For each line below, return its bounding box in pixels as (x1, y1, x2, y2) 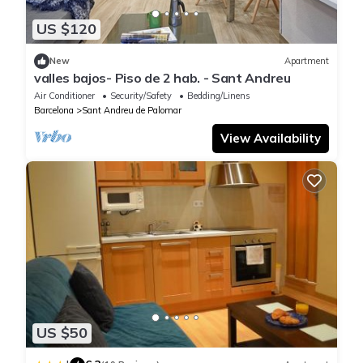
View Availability (220, 130, 321, 146)
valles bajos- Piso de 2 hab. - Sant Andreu (34, 69, 291, 86)
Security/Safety (110, 89, 172, 101)
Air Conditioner (34, 89, 95, 101)
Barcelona (34, 104, 74, 116)
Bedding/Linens (187, 89, 250, 101)
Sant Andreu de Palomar (82, 104, 181, 116)
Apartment (284, 55, 329, 67)
